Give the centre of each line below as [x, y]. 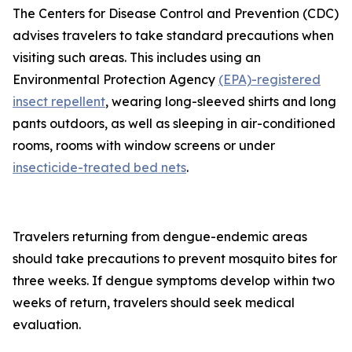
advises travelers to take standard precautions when [173, 35]
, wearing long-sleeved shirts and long [221, 101]
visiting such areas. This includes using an [137, 57]
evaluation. [47, 324]
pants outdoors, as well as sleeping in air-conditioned [174, 123]
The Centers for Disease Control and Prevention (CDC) [176, 13]
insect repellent [59, 101]
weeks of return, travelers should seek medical [154, 302]
